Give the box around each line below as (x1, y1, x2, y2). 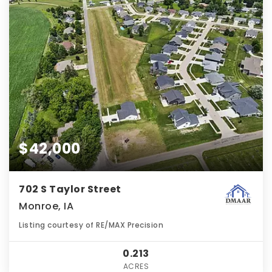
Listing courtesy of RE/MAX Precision (19, 219, 163, 230)
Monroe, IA (19, 199, 73, 213)
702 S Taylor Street (19, 182, 121, 196)
